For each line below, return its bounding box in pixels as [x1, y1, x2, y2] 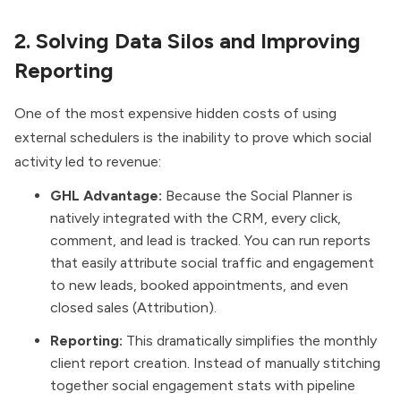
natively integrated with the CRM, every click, [50, 209, 341, 226]
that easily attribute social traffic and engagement [50, 253, 374, 271]
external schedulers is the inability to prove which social [14, 128, 371, 146]
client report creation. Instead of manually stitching [50, 354, 380, 371]
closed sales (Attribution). [50, 298, 217, 316]
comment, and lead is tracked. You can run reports [50, 231, 371, 249]
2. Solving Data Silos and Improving [14, 29, 361, 55]
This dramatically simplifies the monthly [123, 331, 377, 349]
